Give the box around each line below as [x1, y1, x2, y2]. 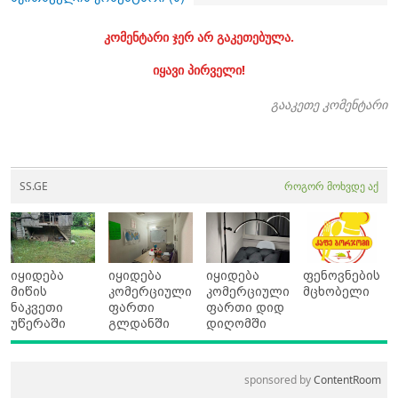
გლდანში [107, 316, 170, 331]
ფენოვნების [303, 268, 381, 283]
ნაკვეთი [11, 300, 63, 315]
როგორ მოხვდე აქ [284, 179, 378, 195]
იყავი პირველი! [153, 61, 245, 79]
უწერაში [11, 316, 66, 331]
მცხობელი [303, 284, 370, 299]
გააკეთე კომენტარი [271, 96, 387, 114]
